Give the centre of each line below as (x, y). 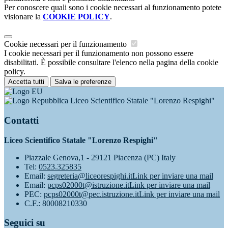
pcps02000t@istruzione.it (88, 185)
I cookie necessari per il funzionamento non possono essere (99, 53)
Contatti (21, 120)
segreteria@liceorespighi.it (90, 176)
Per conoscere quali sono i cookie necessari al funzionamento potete (113, 8)
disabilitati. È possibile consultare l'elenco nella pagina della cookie (111, 63)
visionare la (23, 17)
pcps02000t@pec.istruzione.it (91, 194)
